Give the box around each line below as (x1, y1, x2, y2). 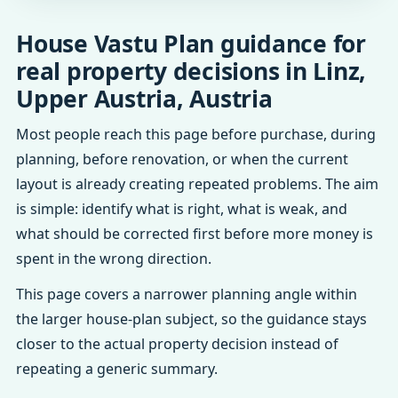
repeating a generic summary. (16, 359, 218, 378)
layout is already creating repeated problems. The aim (16, 174, 378, 194)
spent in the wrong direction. (16, 249, 211, 268)
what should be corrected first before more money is (16, 224, 373, 243)
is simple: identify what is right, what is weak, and (16, 199, 347, 219)
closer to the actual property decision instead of (16, 334, 338, 354)
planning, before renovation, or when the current (16, 149, 348, 169)
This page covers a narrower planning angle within (16, 284, 357, 304)
